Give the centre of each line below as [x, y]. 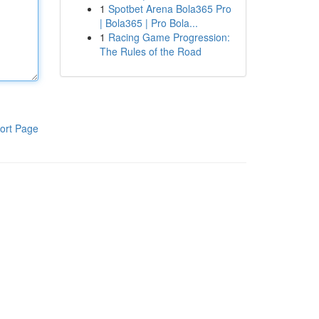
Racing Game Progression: [169, 37]
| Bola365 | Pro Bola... [148, 23]
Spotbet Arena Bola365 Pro [169, 9]
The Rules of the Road [150, 51]
